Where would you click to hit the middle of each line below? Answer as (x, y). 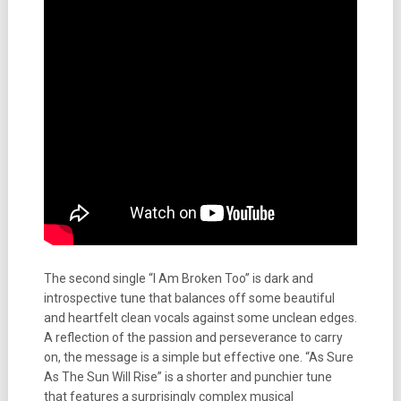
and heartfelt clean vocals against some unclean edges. (200, 318)
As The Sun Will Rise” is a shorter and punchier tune (188, 377)
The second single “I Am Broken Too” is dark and (178, 278)
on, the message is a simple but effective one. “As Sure (198, 357)
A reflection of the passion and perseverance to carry (193, 337)
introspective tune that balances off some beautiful (189, 298)
